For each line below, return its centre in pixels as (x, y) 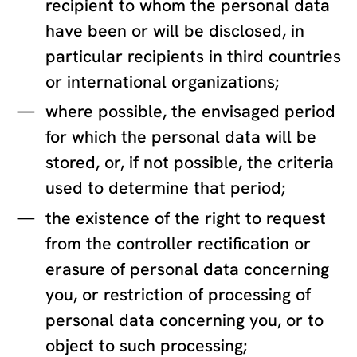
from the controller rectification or (178, 243)
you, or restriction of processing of (178, 294)
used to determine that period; (166, 188)
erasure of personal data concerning (188, 269)
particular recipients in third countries (194, 56)
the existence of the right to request (186, 218)
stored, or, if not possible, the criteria (190, 163)
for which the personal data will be (181, 137)
